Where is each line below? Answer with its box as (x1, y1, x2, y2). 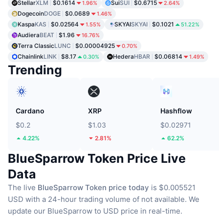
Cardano (16, 106, 44, 115)
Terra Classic (18, 42, 54, 49)
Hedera (113, 52, 134, 60)
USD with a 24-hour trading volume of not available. (8, 194, 187, 204)
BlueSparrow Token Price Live (8, 151, 186, 166)
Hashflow (160, 106, 192, 115)
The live (8, 182, 38, 192)
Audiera (18, 31, 40, 39)
